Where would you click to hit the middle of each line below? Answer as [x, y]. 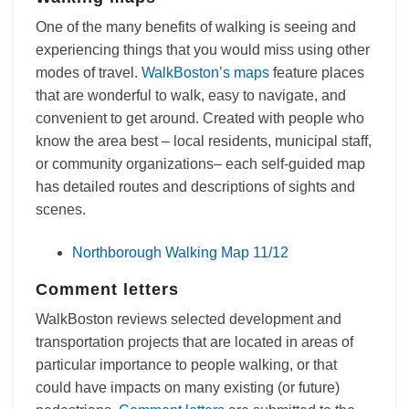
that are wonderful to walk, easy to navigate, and [191, 95]
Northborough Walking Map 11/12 [180, 252]
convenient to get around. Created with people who [200, 118]
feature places [317, 73]
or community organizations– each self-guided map [200, 164]
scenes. [61, 210]
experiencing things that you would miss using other [203, 50]
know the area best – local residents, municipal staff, [204, 141]
